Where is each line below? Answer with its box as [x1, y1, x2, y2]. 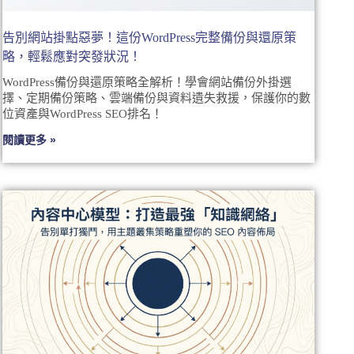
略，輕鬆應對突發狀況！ [2, 49, 142, 63]
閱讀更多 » [2, 133, 57, 146]
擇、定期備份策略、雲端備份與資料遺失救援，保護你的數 [2, 91, 311, 104]
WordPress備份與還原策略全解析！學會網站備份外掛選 [2, 75, 292, 88]
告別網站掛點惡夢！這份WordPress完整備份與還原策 [2, 30, 297, 44]
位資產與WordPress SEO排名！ [2, 107, 164, 120]
